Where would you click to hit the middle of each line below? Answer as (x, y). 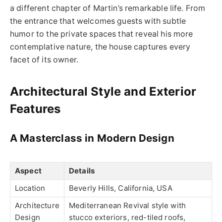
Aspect (28, 171)
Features (35, 109)
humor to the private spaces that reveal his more (102, 34)
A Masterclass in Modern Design (92, 138)
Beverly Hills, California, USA (121, 188)
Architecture (37, 206)
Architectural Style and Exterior (103, 91)
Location (30, 188)
